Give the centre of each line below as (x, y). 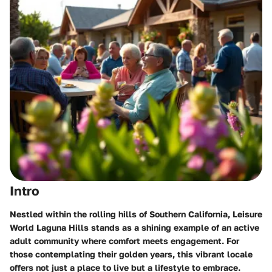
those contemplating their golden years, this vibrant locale (131, 254)
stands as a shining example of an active (174, 227)
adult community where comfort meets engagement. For (124, 240)
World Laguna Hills (49, 227)
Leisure (247, 214)
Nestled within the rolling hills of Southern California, (121, 214)
